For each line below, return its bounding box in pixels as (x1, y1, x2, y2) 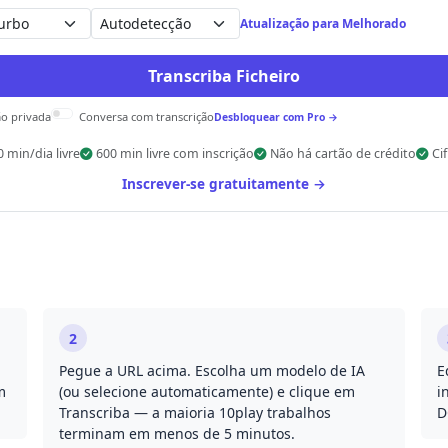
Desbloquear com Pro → (214, 109, 338, 124)
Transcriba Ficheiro (148, 65, 300, 87)
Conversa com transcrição (79, 109, 214, 124)
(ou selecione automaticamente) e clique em (59, 382, 356, 401)
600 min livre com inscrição (95, 145, 254, 162)
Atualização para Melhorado (240, 14, 406, 32)
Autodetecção (100, 14, 191, 33)
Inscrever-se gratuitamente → (122, 174, 326, 193)
